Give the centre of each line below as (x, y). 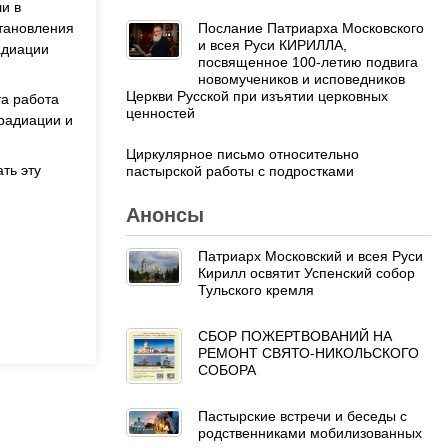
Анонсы (165, 214)
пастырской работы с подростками (240, 170)
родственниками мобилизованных (310, 432)
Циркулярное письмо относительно (242, 153)
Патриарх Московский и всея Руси (310, 255)
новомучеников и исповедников (301, 78)
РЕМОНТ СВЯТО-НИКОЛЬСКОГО (308, 352)
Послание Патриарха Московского (311, 27)
